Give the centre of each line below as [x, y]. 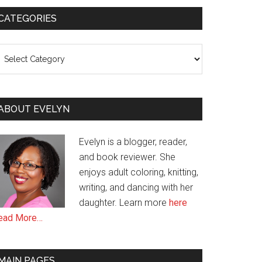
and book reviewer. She [127, 157]
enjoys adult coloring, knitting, [139, 172]
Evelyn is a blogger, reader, [133, 142]
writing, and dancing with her [136, 187]
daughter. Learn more [124, 203]
